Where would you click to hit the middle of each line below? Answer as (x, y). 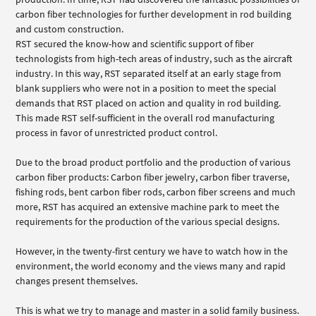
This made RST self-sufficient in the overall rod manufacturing (145, 117)
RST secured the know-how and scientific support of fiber (135, 43)
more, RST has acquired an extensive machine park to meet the (148, 206)
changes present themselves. (77, 280)
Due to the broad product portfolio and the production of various (153, 162)
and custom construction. (70, 29)
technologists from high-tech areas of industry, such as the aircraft (154, 58)
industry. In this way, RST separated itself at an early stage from (149, 73)
